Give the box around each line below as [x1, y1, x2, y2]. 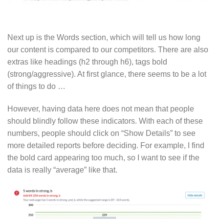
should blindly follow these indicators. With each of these [7, 116, 203, 125]
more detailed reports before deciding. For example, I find [7, 141, 204, 150]
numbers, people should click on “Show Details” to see [7, 129, 196, 137]
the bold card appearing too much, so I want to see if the [7, 153, 199, 162]
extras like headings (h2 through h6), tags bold [7, 58, 167, 66]
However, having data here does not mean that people [7, 104, 194, 113]
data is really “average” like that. [7, 165, 117, 174]
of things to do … [7, 82, 66, 91]
